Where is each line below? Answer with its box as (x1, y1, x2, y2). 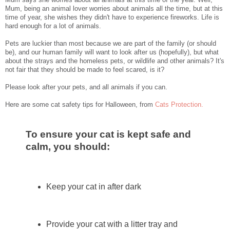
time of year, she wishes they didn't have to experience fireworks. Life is (5, 13, 219, 22)
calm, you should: (26, 141, 110, 152)
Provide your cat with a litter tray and (46, 220, 178, 229)
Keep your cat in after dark (46, 182, 141, 191)
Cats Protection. (155, 101, 203, 109)
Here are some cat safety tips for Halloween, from (5, 101, 155, 109)
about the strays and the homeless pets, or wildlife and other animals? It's (5, 57, 224, 65)
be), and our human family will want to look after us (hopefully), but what (5, 48, 219, 56)
